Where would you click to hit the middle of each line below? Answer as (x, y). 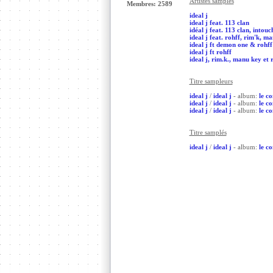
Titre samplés (208, 132)
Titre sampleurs (211, 81)
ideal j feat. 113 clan (219, 23)
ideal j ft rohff (210, 52)
